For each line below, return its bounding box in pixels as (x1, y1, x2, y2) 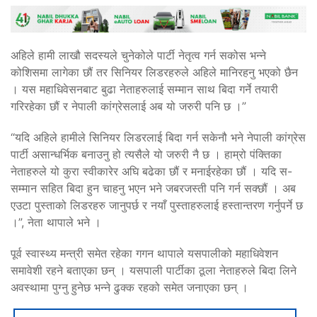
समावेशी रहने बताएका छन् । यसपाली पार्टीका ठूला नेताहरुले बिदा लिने (11, 263, 296, 277)
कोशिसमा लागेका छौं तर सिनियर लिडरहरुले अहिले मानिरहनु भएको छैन (11, 64, 298, 79)
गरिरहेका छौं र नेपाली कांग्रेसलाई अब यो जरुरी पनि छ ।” (11, 98, 246, 113)
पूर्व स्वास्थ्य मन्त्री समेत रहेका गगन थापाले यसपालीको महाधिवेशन (11, 246, 278, 260)
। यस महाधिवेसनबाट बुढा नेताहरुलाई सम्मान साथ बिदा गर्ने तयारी (11, 81, 278, 96)
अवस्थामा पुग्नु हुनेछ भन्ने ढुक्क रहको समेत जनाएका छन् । (11, 279, 248, 294)
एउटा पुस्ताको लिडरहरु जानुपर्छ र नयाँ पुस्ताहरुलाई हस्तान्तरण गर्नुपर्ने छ (11, 197, 303, 212)
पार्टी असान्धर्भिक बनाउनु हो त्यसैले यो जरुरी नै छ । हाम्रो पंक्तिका (11, 146, 282, 161)
